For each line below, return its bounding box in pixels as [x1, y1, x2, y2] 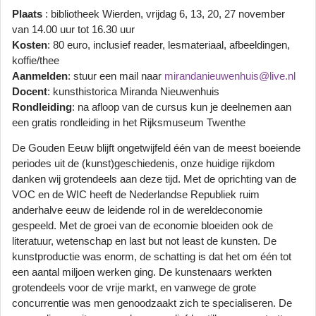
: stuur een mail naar [68, 70, 164, 82]
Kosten [12, 39, 47, 51]
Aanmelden [12, 70, 68, 82]
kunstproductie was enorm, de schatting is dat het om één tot [12, 251, 291, 263]
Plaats [12, 8, 45, 20]
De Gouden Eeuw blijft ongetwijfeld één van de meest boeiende [12, 142, 300, 154]
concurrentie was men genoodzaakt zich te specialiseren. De [12, 298, 292, 310]
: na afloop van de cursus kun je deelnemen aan [72, 101, 291, 113]
